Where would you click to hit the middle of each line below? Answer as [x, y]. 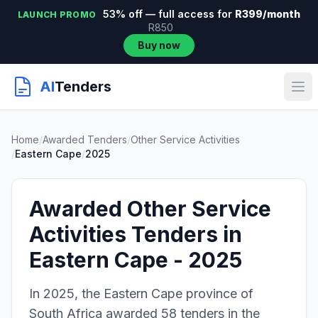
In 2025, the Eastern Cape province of [141, 294]
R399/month [268, 14]
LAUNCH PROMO [57, 15]
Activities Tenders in [136, 234]
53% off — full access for [168, 14]
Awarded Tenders [85, 139]
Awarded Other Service [150, 209]
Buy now [159, 45]
